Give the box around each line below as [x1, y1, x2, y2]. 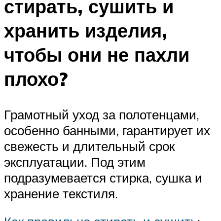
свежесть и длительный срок [4, 138, 175, 154]
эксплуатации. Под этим [4, 153, 146, 170]
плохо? [4, 66, 68, 91]
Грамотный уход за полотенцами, [4, 106, 199, 122]
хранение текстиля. [4, 185, 118, 201]
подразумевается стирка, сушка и [4, 169, 202, 185]
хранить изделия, [4, 18, 167, 42]
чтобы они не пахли [4, 42, 189, 67]
